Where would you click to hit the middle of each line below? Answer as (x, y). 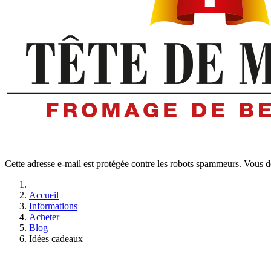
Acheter (44, 217)
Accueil (44, 195)
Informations (53, 206)
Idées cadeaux (56, 239)
